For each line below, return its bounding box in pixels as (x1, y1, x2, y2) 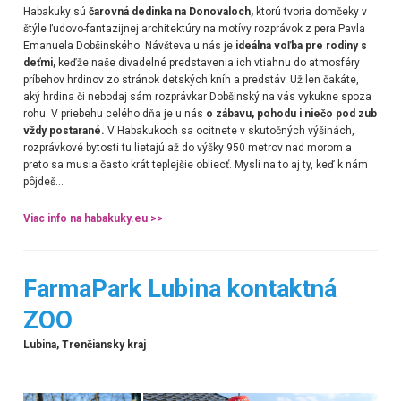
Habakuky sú (22, 4, 89, 18)
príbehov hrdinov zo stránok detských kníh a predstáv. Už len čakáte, (22, 73, 359, 86)
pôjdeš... (22, 175, 66, 188)
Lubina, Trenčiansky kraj (22, 337, 146, 351)
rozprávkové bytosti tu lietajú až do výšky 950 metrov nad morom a (22, 141, 352, 154)
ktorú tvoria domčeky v (252, 4, 367, 18)
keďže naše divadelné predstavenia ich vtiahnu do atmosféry (55, 55, 360, 69)
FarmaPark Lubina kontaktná (22, 274, 337, 303)
